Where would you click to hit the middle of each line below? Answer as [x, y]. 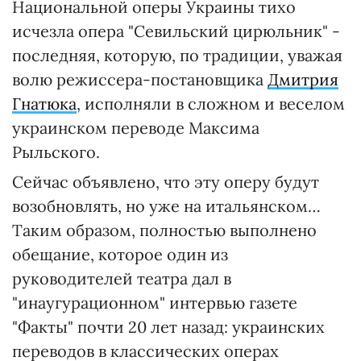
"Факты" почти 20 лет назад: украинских [168, 327]
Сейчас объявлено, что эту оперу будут [166, 182]
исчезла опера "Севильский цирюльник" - [176, 31]
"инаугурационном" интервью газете [155, 303]
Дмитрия [303, 79]
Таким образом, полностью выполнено [164, 230]
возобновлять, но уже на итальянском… [166, 206]
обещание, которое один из [120, 254]
